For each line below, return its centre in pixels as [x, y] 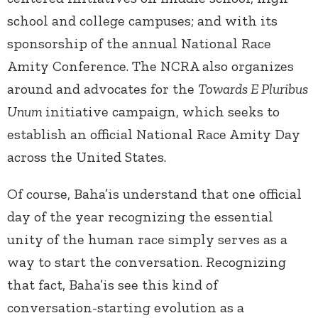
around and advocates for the [103, 89]
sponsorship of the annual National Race [139, 44]
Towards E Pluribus [253, 89]
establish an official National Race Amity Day [154, 135]
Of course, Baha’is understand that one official [154, 194]
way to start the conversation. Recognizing [147, 262]
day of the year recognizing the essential [140, 217]
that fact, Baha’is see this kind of [113, 285]
